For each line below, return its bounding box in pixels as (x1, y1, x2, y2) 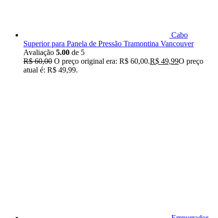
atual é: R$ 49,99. (23, 66, 78, 74)
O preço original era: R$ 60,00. (54, 57, 150, 66)
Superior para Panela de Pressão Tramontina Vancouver (23, 39, 194, 48)
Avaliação (23, 48, 56, 57)
